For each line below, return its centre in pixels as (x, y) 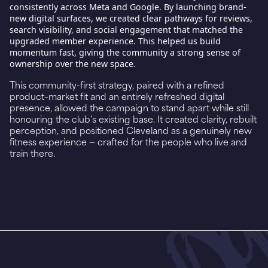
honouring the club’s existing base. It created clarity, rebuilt (133, 118)
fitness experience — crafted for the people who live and (128, 141)
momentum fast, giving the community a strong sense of (125, 52)
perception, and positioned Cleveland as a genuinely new (131, 130)
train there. (32, 153)
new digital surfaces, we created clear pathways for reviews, (131, 18)
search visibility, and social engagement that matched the (126, 29)
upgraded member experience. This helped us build (115, 41)
